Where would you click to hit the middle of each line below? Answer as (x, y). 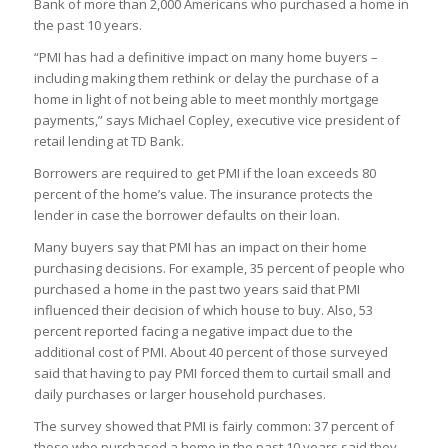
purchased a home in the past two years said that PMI (196, 289)
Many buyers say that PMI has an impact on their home (200, 247)
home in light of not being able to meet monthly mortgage (206, 99)
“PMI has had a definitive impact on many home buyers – (205, 57)
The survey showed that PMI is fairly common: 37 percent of (213, 426)
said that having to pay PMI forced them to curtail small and (212, 373)
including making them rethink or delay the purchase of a (206, 78)
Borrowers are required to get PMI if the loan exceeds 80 (204, 173)
